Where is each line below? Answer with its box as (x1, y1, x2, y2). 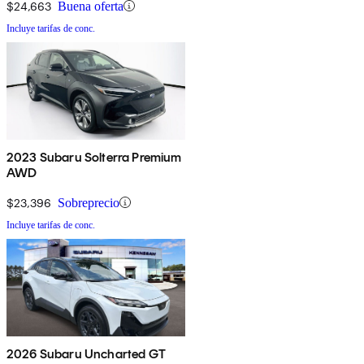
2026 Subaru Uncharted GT (6, 345, 166, 362)
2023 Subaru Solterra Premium (6, 149, 182, 165)
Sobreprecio (58, 195, 119, 210)
